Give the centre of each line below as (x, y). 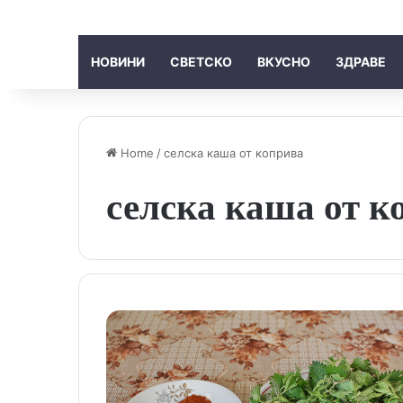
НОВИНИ (118, 61)
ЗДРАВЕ (361, 61)
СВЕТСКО (201, 61)
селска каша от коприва (233, 152)
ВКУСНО (284, 61)
